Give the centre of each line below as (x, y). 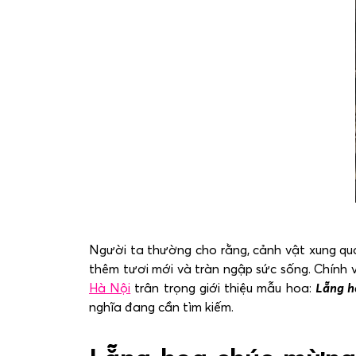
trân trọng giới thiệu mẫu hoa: (223, 288)
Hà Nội (110, 288)
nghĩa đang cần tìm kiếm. (161, 307)
